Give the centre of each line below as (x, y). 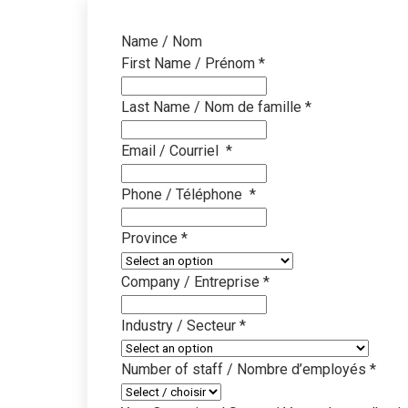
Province (151, 238)
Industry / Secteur (180, 325)
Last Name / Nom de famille (213, 107)
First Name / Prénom (189, 63)
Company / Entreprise (192, 281)
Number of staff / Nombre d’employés (245, 369)
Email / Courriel (173, 150)
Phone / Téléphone (185, 194)
